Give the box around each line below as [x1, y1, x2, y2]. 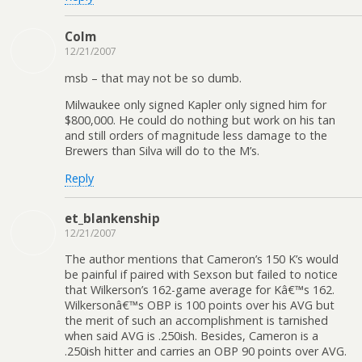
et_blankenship [65, 210, 160, 227]
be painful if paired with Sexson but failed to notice [65, 267, 338, 283]
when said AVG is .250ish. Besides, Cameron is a [65, 328, 318, 344]
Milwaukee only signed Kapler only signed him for [65, 97, 326, 113]
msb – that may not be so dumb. [65, 69, 242, 86]
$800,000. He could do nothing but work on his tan [65, 112, 335, 128]
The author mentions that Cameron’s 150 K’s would [65, 251, 339, 267]
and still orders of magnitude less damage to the [65, 128, 327, 144]
